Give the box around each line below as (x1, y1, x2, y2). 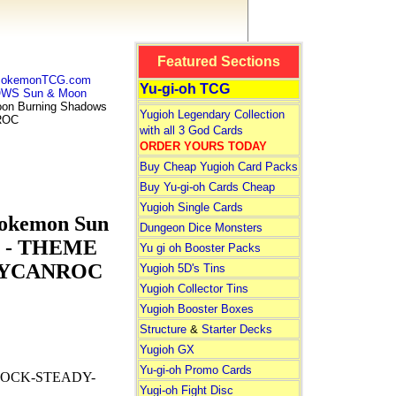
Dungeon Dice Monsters (139, 221, 263, 234)
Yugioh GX (139, 343, 194, 356)
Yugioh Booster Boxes (139, 302, 254, 316)
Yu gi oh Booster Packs (139, 241, 261, 255)
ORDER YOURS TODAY (139, 140, 267, 153)
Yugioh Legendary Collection (139, 108, 285, 121)
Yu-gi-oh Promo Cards (139, 363, 252, 377)
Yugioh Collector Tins (139, 282, 248, 295)
